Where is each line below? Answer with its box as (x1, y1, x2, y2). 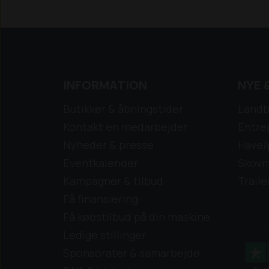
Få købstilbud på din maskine (63, 209, 210, 224)
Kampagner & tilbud (63, 173, 163, 188)
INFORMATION (63, 77, 147, 93)
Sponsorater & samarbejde (63, 245, 200, 260)
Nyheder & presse (63, 137, 154, 152)
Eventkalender (63, 155, 138, 170)
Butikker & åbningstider (63, 101, 183, 116)
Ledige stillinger (63, 227, 146, 242)
